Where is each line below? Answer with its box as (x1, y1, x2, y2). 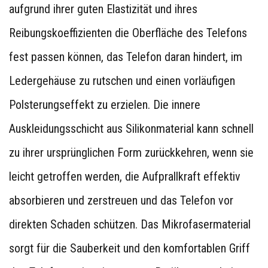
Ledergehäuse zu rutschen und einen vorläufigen (9, 74, 235, 88)
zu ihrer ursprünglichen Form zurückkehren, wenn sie (9, 145, 254, 160)
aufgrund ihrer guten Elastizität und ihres (9, 2, 197, 16)
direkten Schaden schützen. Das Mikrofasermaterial (9, 217, 251, 232)
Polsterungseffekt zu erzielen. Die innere (9, 98, 200, 112)
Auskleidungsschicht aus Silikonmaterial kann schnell (9, 121, 254, 136)
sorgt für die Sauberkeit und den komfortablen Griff (9, 241, 250, 255)
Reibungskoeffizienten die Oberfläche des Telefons (9, 26, 247, 40)
